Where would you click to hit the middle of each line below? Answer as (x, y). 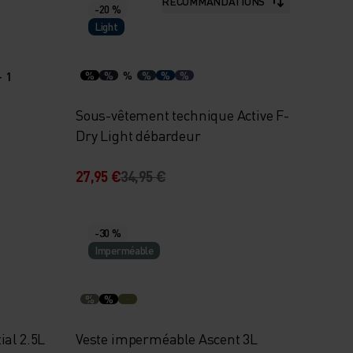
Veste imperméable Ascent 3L (167, 338)
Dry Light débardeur (138, 135)
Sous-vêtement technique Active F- (182, 115)
